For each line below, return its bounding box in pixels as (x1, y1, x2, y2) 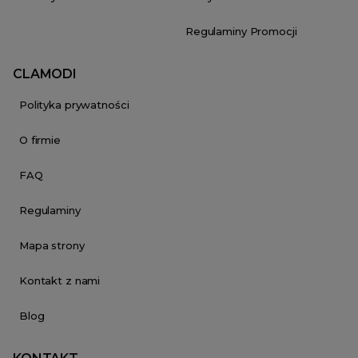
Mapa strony (19, 238, 85, 252)
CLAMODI (13, 66, 77, 82)
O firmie (19, 133, 61, 146)
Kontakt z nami (19, 273, 101, 287)
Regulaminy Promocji (185, 24, 297, 38)
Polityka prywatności (19, 97, 129, 111)
